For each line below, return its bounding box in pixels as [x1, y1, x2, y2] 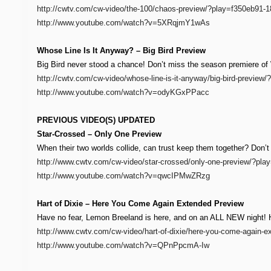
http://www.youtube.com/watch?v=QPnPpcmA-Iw [36, 241, 209, 250]
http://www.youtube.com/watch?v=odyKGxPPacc [36, 88, 209, 97]
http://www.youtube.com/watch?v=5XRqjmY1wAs [36, 18, 210, 27]
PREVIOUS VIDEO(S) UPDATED [36, 116, 155, 125]
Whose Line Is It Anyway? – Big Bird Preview [36, 46, 206, 55]
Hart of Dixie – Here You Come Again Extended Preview [36, 199, 244, 208]
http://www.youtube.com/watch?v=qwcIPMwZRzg [36, 171, 210, 180]
